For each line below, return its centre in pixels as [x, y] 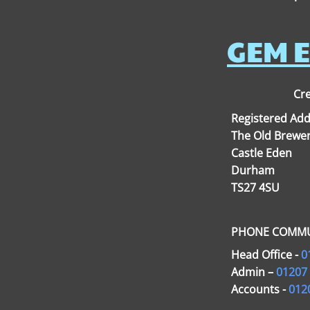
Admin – [254, 272]
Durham [253, 170]
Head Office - [266, 255]
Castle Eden [262, 153]
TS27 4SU [255, 188]
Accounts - [260, 289]
